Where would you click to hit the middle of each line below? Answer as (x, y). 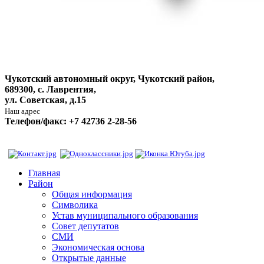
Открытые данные (89, 258)
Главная (44, 173)
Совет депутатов (85, 226)
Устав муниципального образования (125, 215)
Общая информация (92, 194)
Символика (75, 205)
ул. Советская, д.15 (45, 100)
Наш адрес (22, 111)
